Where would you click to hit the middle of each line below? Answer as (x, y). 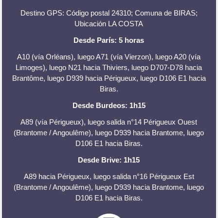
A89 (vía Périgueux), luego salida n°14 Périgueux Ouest (109, 122)
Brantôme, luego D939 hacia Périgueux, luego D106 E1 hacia (109, 78)
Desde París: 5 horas (109, 40)
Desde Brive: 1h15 (109, 160)
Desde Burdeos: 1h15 (109, 105)
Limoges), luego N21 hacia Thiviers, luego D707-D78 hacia (109, 67)
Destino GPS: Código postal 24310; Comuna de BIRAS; (109, 13)
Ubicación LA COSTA (109, 23)
